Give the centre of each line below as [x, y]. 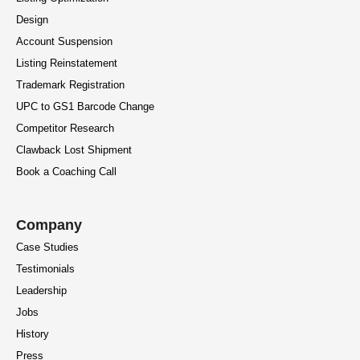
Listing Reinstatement [67, 63]
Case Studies [47, 247]
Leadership [41, 291]
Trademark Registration [70, 85]
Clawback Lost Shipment [74, 150]
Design [32, 20]
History [33, 334]
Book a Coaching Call [66, 172]
